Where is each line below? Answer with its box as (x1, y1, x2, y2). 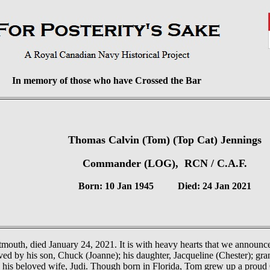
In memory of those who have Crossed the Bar (12, 75, 201, 86)
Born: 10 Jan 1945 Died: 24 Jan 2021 (78, 181, 251, 191)
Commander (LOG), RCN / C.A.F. (82, 157, 247, 169)
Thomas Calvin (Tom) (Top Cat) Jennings (67, 134, 262, 146)
